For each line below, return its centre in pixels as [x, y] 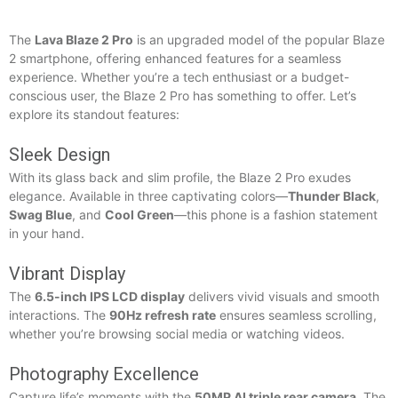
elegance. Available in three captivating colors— [148, 195]
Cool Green [139, 214]
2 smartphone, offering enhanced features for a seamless [175, 58]
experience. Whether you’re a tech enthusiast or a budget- [179, 76]
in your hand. [47, 233]
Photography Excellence [104, 374]
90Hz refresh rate [163, 314]
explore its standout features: [94, 114]
